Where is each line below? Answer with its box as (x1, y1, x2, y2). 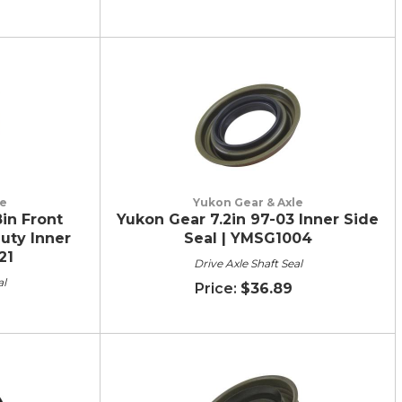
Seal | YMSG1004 (183, 229, 312, 247)
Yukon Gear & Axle (192, 195, 303, 209)
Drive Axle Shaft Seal (193, 256, 302, 270)
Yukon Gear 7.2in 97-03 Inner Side (117, 210, 379, 228)
